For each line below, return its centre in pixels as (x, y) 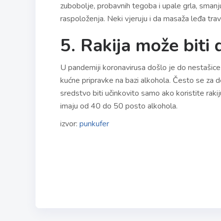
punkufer (94, 124)
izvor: (70, 124)
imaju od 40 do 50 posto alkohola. (119, 106)
